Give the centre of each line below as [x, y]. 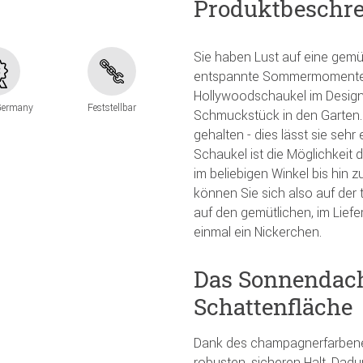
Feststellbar [111, 108]
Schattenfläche [273, 306]
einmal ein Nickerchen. [258, 231]
